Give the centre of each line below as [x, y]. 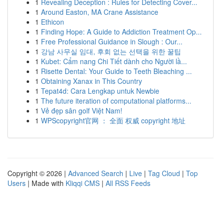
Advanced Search [96, 173]
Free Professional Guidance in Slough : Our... [112, 41]
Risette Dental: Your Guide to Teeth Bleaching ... [116, 71]
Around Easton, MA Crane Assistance [100, 12]
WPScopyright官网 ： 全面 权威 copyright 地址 [113, 120]
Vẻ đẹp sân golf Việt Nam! [82, 110]
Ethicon [53, 22]
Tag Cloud [164, 173]
